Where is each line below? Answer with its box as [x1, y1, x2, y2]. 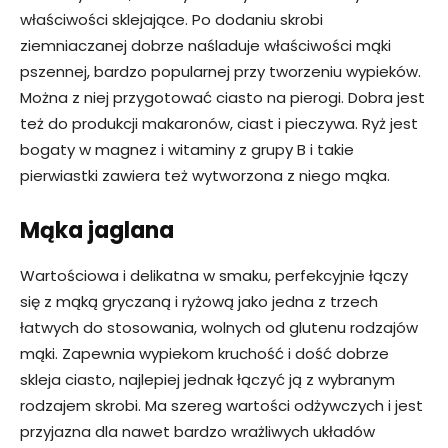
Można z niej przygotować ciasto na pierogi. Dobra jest [20, 86, 425, 108]
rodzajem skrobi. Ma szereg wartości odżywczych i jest [20, 394, 423, 416]
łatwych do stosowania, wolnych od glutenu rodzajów [20, 316, 418, 338]
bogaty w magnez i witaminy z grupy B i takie [20, 138, 354, 160]
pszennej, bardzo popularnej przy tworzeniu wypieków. [20, 60, 421, 82]
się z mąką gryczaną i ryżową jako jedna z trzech [20, 290, 378, 312]
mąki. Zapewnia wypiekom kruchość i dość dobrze [20, 342, 389, 364]
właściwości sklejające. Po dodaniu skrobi [20, 8, 323, 30]
